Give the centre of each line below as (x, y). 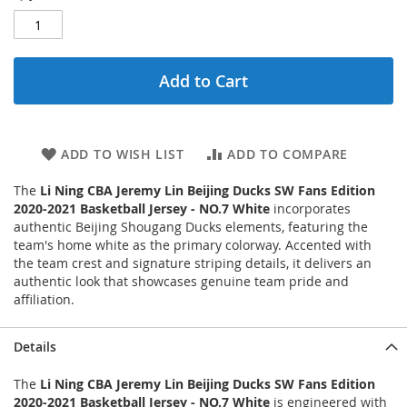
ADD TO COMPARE (288, 154)
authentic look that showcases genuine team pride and (181, 282)
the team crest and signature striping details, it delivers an (193, 263)
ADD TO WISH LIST (123, 154)
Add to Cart (203, 81)
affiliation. (44, 300)
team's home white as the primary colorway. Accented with (193, 245)
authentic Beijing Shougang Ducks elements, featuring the (191, 227)
